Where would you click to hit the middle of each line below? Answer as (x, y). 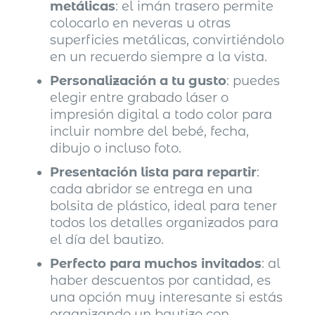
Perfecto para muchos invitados (156, 264)
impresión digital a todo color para (161, 115)
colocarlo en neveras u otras (141, 24)
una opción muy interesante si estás (167, 298)
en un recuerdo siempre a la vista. (159, 57)
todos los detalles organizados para (165, 223)
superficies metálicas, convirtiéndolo (167, 40)
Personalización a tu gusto (139, 81)
